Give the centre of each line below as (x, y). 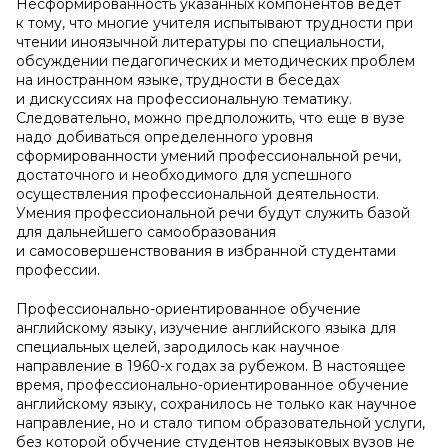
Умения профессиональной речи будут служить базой (213, 213)
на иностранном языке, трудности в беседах (177, 80)
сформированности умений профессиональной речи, (208, 156)
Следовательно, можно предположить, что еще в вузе (210, 118)
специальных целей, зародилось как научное (178, 347)
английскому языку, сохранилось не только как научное (216, 404)
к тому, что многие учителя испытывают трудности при (214, 23)
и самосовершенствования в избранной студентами (206, 251)
